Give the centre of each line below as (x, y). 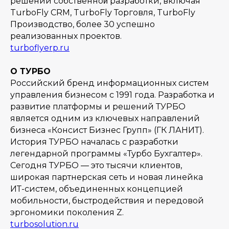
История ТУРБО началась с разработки (94, 142)
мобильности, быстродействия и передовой (107, 201)
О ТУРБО (30, 71)
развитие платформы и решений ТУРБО (98, 107)
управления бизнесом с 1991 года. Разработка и (112, 95)
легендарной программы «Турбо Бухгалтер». (106, 154)
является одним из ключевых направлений (105, 118)
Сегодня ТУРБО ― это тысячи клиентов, (96, 165)
